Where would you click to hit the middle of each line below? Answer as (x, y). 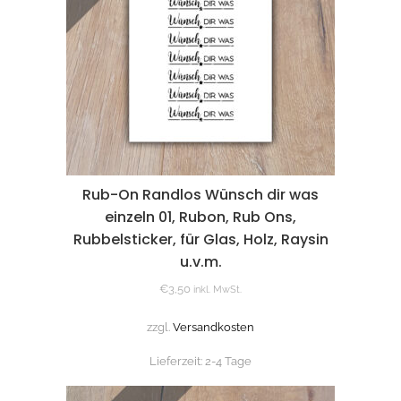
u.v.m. (200, 261)
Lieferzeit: (177, 362)
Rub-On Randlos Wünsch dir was (200, 194)
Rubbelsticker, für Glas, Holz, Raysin (200, 239)
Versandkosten (213, 327)
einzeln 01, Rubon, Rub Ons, (200, 217)
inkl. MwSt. (218, 289)
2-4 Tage (228, 362)
